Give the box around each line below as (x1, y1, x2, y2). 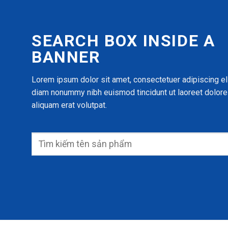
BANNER (32, 47, 101, 67)
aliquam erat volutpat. (32, 100, 107, 110)
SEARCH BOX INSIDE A (32, 31, 215, 51)
